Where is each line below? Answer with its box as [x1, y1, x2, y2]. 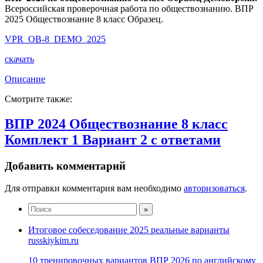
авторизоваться [184, 183, 245, 194]
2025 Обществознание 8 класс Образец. [5, 14, 163, 24]
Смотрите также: [5, 93, 72, 104]
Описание [5, 73, 45, 84]
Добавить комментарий [5, 159, 126, 172]
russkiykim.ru [28, 235, 79, 246]
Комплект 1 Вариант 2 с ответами [5, 131, 221, 147]
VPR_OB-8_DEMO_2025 [5, 33, 106, 44]
